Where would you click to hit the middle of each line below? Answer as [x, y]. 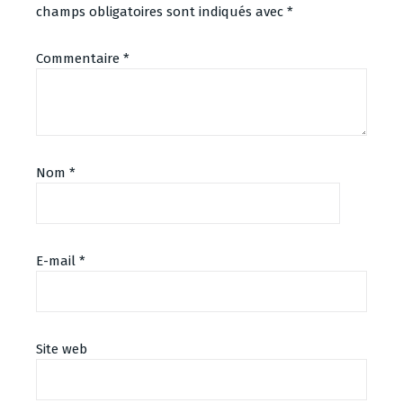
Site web [62, 349]
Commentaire [80, 58]
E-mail [58, 260]
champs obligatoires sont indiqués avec [161, 11]
